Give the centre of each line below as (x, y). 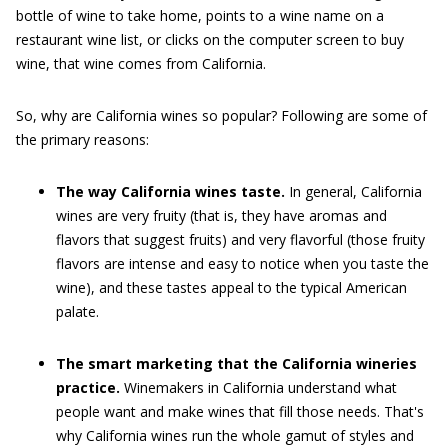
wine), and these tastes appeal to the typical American (231, 287)
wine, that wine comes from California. (141, 63)
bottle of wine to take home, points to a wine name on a (200, 15)
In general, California (353, 191)
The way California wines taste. (170, 191)
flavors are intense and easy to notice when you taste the (242, 263)
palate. (77, 311)
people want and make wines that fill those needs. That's (240, 411)
